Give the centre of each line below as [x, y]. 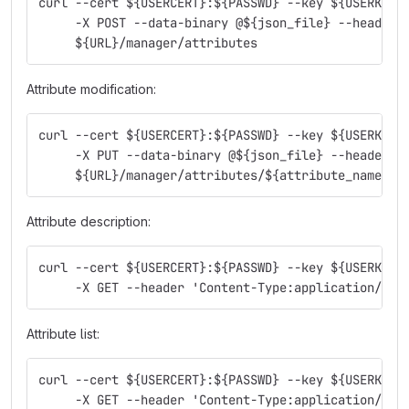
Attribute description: [89, 221]
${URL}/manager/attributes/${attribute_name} [214, 175]
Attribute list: [63, 334]
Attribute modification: [91, 89]
